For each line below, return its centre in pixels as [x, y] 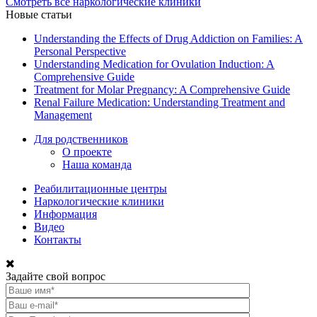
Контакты [58, 239]
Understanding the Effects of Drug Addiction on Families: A [168, 38]
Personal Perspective [80, 51]
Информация [65, 214]
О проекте [87, 151]
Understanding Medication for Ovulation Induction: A [154, 64]
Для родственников [81, 139]
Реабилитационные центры [100, 188]
